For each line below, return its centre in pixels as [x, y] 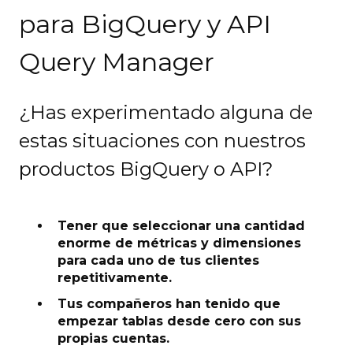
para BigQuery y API [145, 24]
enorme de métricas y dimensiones [179, 243]
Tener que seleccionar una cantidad [181, 225]
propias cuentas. [113, 338]
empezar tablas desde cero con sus [179, 321]
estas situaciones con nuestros [162, 141]
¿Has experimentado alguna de [166, 113]
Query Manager [117, 61]
